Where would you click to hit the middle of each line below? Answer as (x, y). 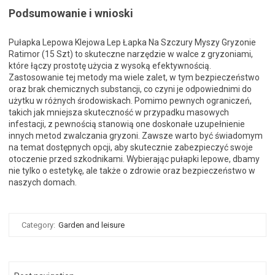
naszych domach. (43, 183)
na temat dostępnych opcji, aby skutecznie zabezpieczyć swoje (131, 148)
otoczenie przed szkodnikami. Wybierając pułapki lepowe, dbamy (134, 159)
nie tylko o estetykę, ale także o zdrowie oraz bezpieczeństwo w (132, 171)
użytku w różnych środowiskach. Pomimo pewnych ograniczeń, (130, 101)
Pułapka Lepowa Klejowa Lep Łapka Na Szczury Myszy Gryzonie (132, 43)
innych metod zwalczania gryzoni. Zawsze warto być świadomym (136, 136)
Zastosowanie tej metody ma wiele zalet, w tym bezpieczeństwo (134, 78)
